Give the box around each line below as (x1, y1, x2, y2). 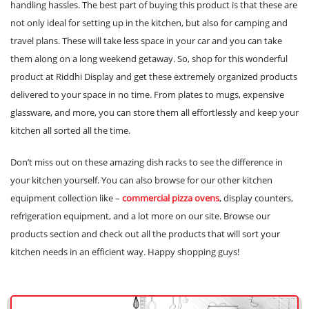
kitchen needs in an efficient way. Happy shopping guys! (10, 245, 239, 258)
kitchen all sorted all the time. (10, 123, 130, 137)
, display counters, (219, 191, 293, 204)
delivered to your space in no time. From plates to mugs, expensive (10, 88, 284, 101)
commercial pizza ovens (122, 191, 219, 204)
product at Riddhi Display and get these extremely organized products (10, 70, 297, 83)
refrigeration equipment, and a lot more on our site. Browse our (10, 209, 270, 222)
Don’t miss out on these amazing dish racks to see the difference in (10, 155, 283, 168)
